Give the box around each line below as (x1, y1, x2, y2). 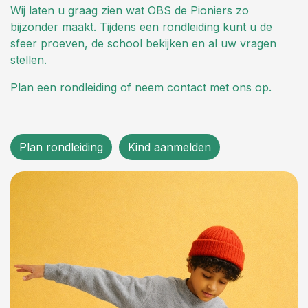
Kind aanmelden (128, 140, 211, 155)
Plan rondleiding (19, 140, 103, 155)
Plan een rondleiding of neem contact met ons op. (10, 80, 272, 95)
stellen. (10, 53, 47, 67)
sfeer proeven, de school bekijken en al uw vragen (10, 36, 276, 51)
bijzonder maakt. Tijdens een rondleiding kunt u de (10, 20, 272, 34)
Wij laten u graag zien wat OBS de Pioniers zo (10, 3, 249, 18)
